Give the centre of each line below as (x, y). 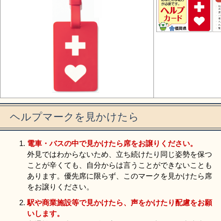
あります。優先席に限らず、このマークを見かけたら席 (120, 176)
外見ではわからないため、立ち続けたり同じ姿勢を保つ (120, 154)
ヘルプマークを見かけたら (74, 117)
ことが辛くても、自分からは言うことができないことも (120, 165)
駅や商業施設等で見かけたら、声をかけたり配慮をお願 (120, 203)
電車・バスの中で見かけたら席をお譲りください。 (112, 144)
